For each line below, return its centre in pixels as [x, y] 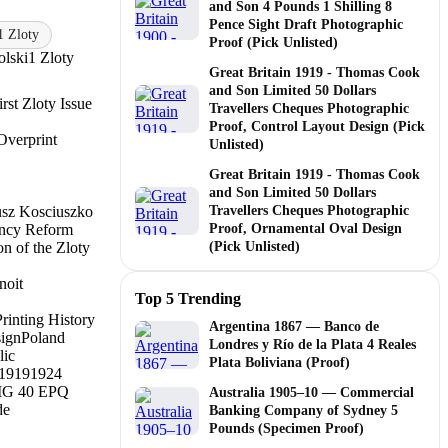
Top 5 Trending [188, 298]
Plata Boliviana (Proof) [279, 362]
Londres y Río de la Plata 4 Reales [312, 344]
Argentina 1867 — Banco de [294, 326]
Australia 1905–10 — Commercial [311, 392]
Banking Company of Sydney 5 [303, 410]
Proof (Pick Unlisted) [273, 42]
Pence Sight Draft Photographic [306, 24]
